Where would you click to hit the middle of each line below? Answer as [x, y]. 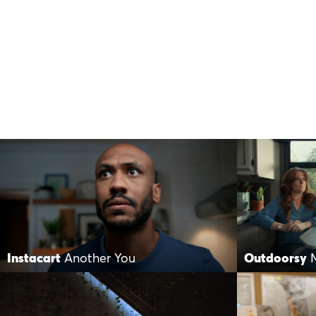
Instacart [34, 259]
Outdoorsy [275, 259]
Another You [100, 259]
